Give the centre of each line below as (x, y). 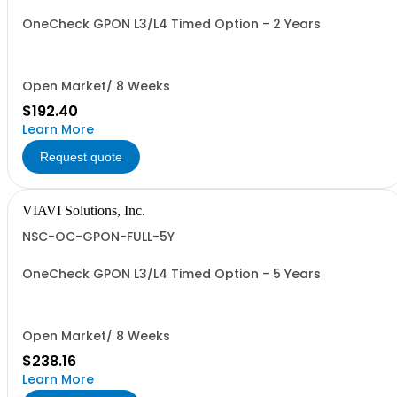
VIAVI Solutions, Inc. (84, 210)
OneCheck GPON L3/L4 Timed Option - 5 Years (171, 274)
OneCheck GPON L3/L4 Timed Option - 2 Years (171, 24)
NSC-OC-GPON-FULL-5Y (98, 237)
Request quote (81, 157)
